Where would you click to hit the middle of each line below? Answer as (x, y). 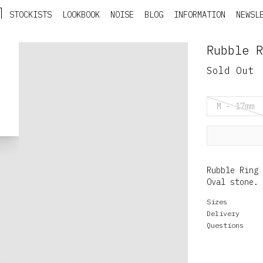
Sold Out (230, 70)
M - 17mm (235, 106)
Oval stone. (232, 182)
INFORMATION (200, 15)
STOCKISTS (31, 15)
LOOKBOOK (81, 15)
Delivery (223, 213)
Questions (225, 225)
